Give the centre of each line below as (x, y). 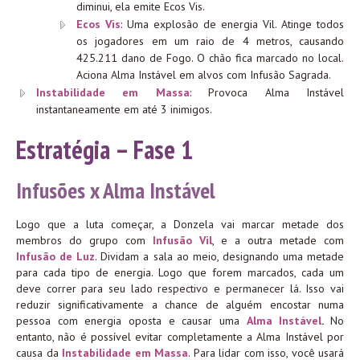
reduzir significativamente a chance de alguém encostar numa (180, 304)
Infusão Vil (182, 240)
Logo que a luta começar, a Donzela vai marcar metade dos (180, 224)
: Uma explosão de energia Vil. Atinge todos (232, 24)
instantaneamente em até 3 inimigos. (124, 109)
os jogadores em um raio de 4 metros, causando (210, 41)
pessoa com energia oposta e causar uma (131, 320)
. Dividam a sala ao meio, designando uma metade (220, 256)
